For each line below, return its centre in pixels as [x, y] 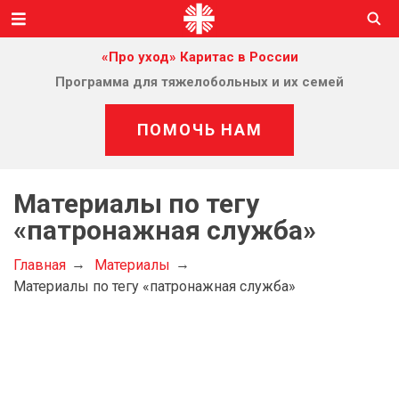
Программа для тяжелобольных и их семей [199, 82]
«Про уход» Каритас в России [199, 57]
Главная [40, 265]
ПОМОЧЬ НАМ [199, 130]
